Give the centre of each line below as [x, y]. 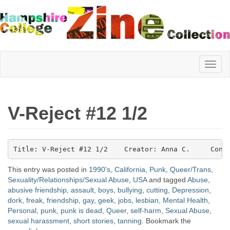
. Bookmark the [166, 221]
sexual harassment [39, 221]
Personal [22, 210]
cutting [157, 190]
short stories [93, 221]
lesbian [147, 200]
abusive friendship [37, 190]
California [130, 169]
